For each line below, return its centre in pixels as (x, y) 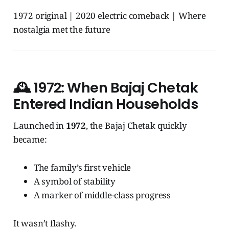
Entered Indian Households (106, 104)
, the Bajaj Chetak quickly (136, 126)
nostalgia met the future (62, 30)
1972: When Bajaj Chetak (116, 88)
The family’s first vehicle (82, 168)
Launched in (39, 126)
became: (30, 140)
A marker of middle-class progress (102, 195)
